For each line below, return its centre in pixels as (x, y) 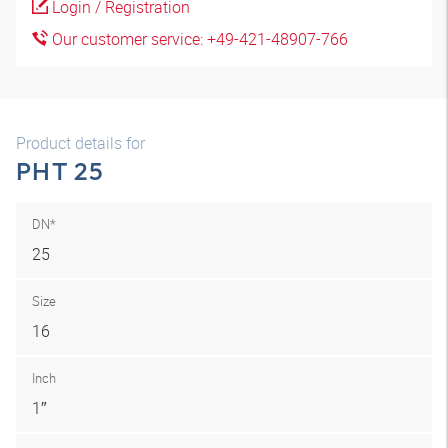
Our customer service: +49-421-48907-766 (198, 39)
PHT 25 (60, 171)
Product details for (80, 143)
